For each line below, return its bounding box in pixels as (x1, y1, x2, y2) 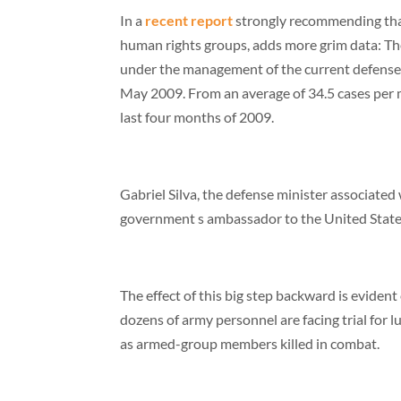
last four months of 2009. (120, 108, 275, 125)
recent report (145, 12, 234, 29)
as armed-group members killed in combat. (120, 335, 380, 352)
